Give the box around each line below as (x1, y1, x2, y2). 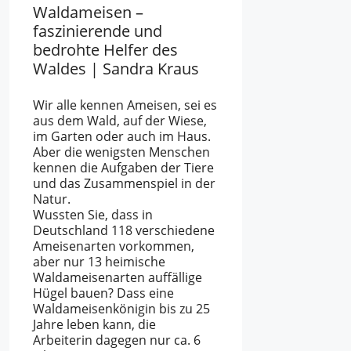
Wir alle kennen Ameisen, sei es (33, 96, 217, 114)
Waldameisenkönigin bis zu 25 (33, 300, 210, 318)
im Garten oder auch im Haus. (33, 128, 211, 146)
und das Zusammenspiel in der (33, 175, 215, 193)
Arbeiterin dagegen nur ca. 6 (33, 331, 201, 349)
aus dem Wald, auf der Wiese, (33, 112, 207, 130)
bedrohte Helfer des (33, 39, 178, 61)
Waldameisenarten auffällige (33, 269, 202, 287)
